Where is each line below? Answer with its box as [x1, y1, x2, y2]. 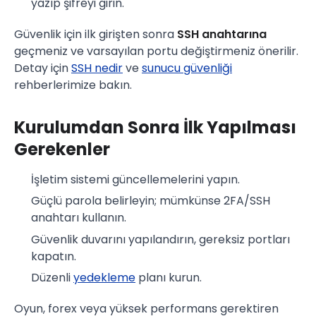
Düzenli [31, 269, 73, 286]
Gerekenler [14, 137, 110, 161]
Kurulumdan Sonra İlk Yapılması [14, 115, 296, 139]
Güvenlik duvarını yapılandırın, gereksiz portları [31, 231, 290, 248]
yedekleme [73, 269, 135, 286]
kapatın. [31, 248, 76, 265]
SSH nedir [71, 59, 123, 76]
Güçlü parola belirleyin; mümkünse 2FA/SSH [31, 193, 270, 209]
